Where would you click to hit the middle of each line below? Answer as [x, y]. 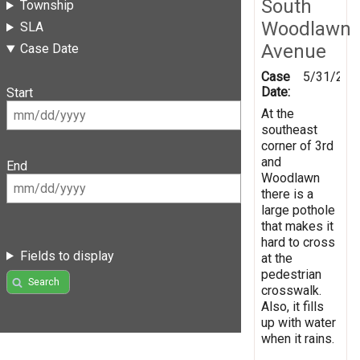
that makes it [297, 226]
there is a [287, 194]
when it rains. [298, 338]
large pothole [298, 210]
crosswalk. [291, 290]
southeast [289, 129]
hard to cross [298, 242]
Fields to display [67, 256]
